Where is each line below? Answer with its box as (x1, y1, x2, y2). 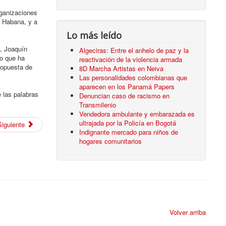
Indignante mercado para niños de (79, 127, 179, 137)
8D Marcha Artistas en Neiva (79, 63, 164, 73)
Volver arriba (169, 207, 206, 217)
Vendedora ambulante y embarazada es (79, 108, 195, 119)
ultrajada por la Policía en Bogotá (79, 118, 177, 128)
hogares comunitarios (79, 136, 142, 146)
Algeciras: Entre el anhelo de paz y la (79, 45, 189, 55)
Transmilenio (79, 99, 117, 109)
